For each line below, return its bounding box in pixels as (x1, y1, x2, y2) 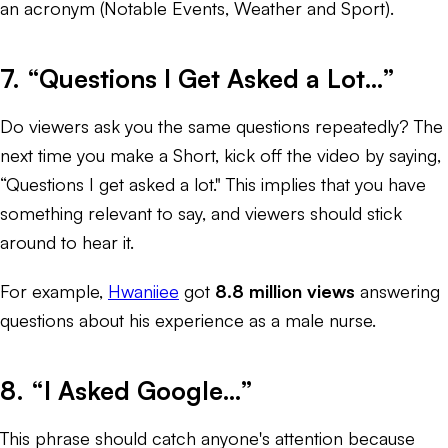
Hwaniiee (108, 279, 179, 302)
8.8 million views (215, 279, 355, 302)
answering (355, 279, 440, 302)
